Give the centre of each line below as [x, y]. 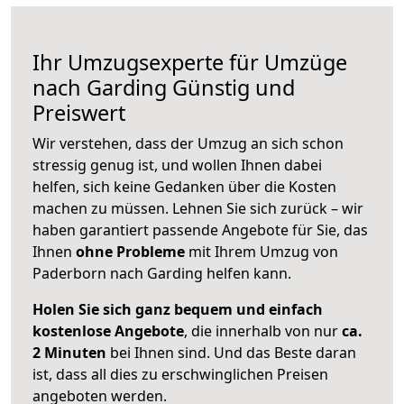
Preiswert [79, 112]
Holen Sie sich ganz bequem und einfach [178, 309]
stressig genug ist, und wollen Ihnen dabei [177, 165]
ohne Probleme [130, 251]
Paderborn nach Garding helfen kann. [162, 273]
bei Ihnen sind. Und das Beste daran [231, 352]
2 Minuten [69, 352]
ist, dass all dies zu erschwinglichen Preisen [180, 374]
